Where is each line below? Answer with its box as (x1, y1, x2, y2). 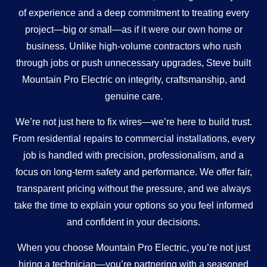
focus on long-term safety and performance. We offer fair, (15, 167, 252, 178)
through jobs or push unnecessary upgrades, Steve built (16, 58, 251, 69)
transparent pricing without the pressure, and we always (16, 184, 251, 194)
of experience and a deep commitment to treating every (18, 8, 249, 18)
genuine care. (104, 91, 163, 102)
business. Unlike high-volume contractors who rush (26, 41, 241, 52)
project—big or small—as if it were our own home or (24, 24, 243, 35)
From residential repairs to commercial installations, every (12, 133, 255, 144)
